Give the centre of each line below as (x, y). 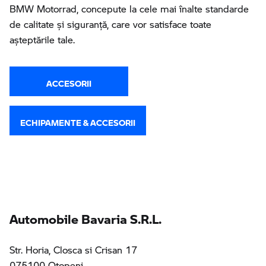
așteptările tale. (42, 39)
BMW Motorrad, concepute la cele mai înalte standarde (129, 8)
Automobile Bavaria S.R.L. (85, 215)
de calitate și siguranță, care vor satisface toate (110, 24)
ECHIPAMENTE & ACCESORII (78, 120)
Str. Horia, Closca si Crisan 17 (73, 249)
